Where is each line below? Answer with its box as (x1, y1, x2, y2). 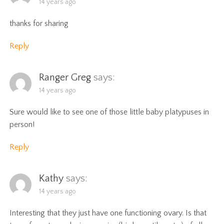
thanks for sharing (9, 18, 69, 28)
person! (9, 119, 35, 129)
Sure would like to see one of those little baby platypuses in (9, 107, 209, 116)
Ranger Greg (39, 71, 91, 83)
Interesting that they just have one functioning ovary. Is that (9, 208, 207, 217)
